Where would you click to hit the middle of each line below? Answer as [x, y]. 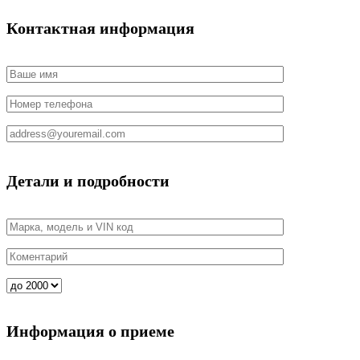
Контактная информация [100, 28]
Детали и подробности [88, 180]
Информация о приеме [90, 331]
